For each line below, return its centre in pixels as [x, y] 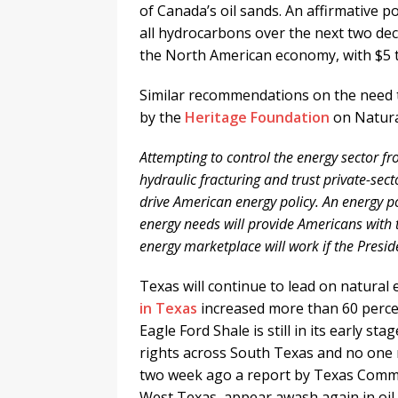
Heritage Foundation [257, 118]
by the [162, 118]
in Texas [168, 309]
